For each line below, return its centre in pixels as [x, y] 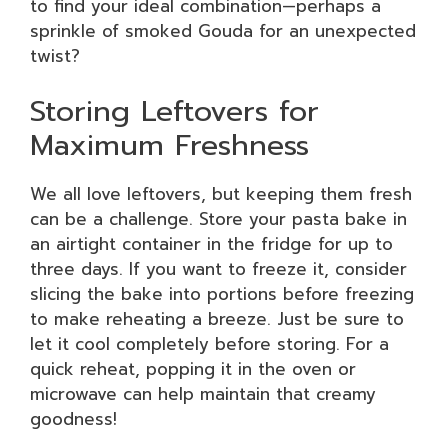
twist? [55, 55]
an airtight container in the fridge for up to [211, 244]
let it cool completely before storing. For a [209, 344]
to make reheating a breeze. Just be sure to [217, 319]
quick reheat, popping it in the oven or [193, 369]
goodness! [73, 419]
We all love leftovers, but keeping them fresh [221, 194]
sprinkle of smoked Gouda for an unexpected [223, 30]
